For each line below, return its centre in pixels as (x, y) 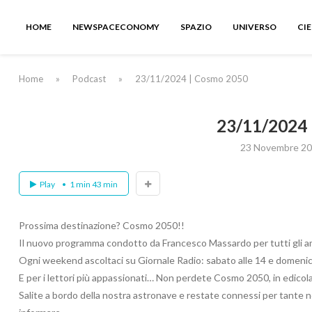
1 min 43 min (94, 185)
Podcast (89, 79)
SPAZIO (196, 27)
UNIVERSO (255, 27)
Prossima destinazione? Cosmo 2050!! (102, 226)
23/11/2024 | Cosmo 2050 (192, 79)
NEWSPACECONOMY (116, 27)
